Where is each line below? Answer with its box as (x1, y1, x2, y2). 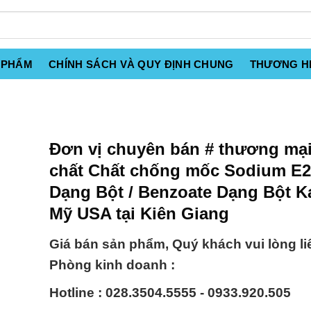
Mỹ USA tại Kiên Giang (49, 204, 229, 223)
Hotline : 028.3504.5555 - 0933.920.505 (49, 285, 291, 301)
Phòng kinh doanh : (49, 258, 175, 273)
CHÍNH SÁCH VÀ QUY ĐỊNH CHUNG (49, 58, 234, 70)
